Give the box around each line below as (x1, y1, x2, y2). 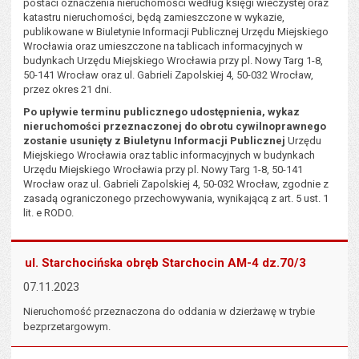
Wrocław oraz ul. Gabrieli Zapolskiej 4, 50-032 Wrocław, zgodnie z (23, 178, 329, 190)
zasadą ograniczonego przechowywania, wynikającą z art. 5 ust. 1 (23, 192, 329, 204)
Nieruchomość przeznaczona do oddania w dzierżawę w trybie (23, 305, 316, 317)
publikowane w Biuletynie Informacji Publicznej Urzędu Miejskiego (23, 26, 329, 38)
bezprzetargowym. (23, 321, 111, 333)
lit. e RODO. (23, 207, 75, 219)
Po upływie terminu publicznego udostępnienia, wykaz (23, 106, 301, 118)
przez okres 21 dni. (23, 83, 112, 95)
